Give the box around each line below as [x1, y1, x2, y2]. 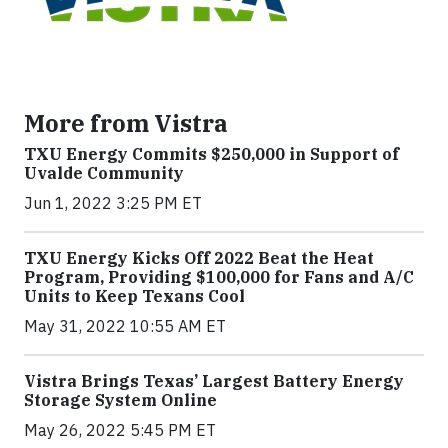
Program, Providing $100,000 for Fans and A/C [24, 266, 414, 287]
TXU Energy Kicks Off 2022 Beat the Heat [24, 247, 374, 268]
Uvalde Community [24, 162, 184, 183]
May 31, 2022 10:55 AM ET [24, 315, 226, 336]
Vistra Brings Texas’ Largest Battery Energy [24, 370, 404, 391]
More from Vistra [24, 107, 228, 138]
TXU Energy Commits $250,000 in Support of [24, 143, 399, 164]
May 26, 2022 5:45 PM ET [24, 419, 216, 440]
